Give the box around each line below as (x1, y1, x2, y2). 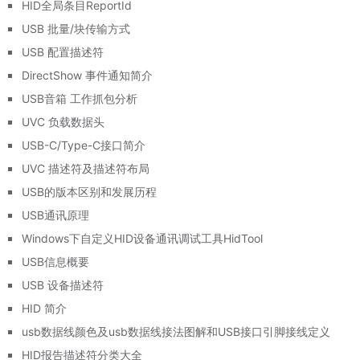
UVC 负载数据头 (21, 114, 104, 129)
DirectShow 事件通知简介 (21, 67, 153, 82)
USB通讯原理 (21, 207, 89, 222)
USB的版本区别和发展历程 (21, 184, 157, 198)
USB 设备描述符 (21, 277, 104, 292)
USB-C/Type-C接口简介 (21, 137, 145, 152)
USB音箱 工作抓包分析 (21, 91, 137, 105)
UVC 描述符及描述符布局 (21, 161, 149, 175)
